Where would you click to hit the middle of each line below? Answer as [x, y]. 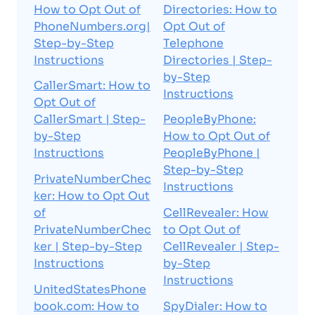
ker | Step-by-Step [88, 247]
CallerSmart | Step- [90, 120]
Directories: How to [220, 9]
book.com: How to [86, 306]
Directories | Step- [218, 60]
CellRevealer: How [216, 213]
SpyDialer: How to [215, 306]
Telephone [193, 43]
